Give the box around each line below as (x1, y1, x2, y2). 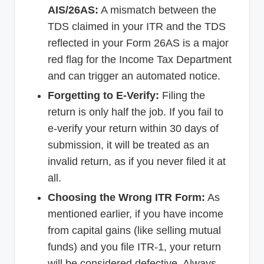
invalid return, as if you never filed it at (48, 155, 226, 167)
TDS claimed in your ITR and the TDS (48, 20, 226, 32)
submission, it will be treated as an (48, 138, 209, 151)
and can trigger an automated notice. (48, 70, 220, 82)
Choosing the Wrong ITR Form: (48, 191, 205, 203)
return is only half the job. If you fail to (48, 105, 223, 118)
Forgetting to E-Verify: (48, 89, 159, 101)
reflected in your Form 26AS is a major (48, 37, 229, 49)
